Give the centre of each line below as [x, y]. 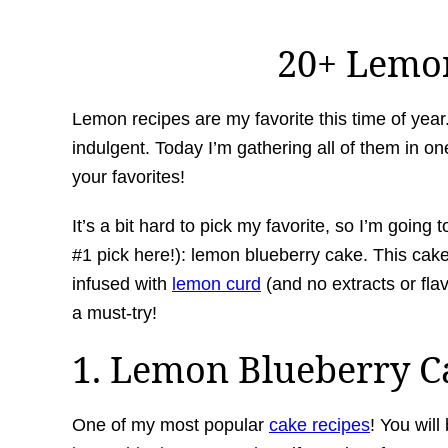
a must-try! [114, 313]
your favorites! [128, 177]
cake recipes [319, 425]
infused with [122, 284]
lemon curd [216, 284]
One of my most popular [170, 425]
